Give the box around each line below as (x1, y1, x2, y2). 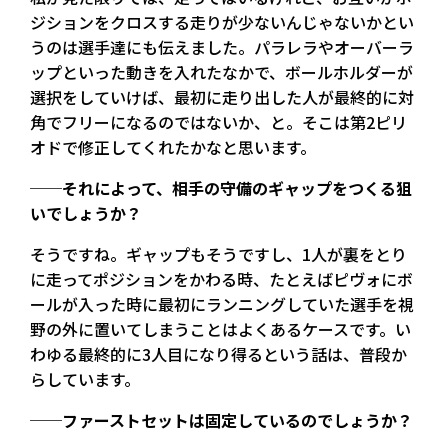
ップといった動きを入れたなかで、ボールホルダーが (30, 59, 413, 84)
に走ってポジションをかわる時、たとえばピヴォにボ (30, 266, 413, 291)
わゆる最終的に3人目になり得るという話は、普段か (30, 341, 407, 366)
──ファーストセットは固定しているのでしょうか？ (30, 407, 413, 432)
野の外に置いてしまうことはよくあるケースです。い (30, 316, 411, 341)
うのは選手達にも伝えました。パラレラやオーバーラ (30, 34, 414, 59)
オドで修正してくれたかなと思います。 (30, 134, 316, 159)
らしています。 (30, 366, 140, 391)
